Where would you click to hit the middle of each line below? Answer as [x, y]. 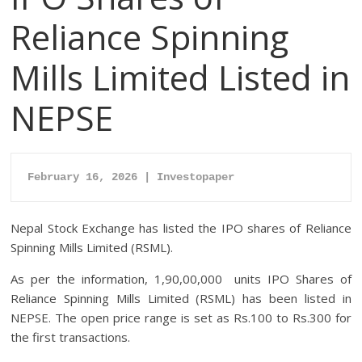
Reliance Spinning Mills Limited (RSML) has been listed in [181, 299]
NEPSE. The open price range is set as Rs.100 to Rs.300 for [181, 318]
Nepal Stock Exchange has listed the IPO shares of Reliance [181, 228]
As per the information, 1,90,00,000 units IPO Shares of [181, 279]
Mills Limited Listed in [181, 78]
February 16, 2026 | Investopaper [131, 177]
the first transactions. [71, 337]
